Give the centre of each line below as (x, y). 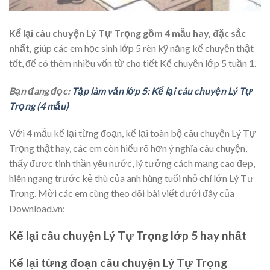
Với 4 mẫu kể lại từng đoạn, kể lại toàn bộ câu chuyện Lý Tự (133, 133)
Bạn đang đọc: (40, 90)
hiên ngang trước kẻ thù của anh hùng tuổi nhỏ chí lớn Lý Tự (131, 178)
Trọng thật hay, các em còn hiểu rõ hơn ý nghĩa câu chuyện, (128, 148)
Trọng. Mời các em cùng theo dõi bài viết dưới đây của (122, 193)
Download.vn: (37, 209)
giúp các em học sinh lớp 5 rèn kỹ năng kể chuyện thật (143, 48)
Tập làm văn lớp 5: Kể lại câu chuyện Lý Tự (162, 90)
